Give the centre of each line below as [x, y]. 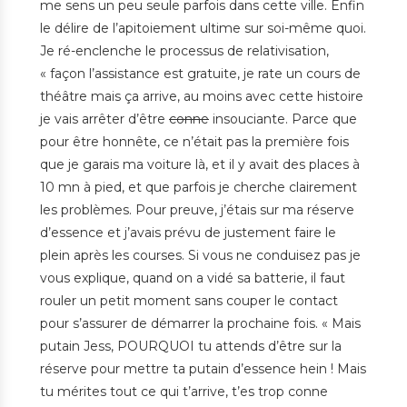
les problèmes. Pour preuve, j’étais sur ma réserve [197, 210]
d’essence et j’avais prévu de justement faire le [188, 233]
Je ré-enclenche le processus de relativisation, [184, 51]
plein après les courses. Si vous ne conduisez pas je [200, 256]
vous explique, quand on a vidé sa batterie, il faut [193, 278]
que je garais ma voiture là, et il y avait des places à [200, 165]
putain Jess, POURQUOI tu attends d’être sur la [191, 347]
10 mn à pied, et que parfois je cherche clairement [199, 188]
